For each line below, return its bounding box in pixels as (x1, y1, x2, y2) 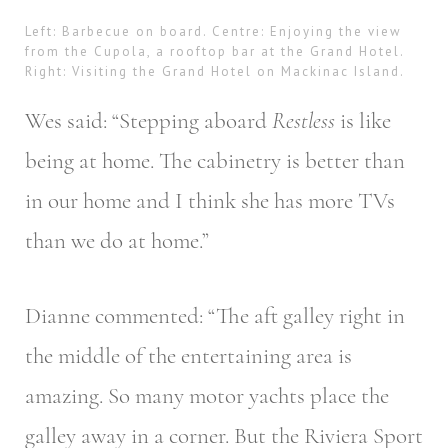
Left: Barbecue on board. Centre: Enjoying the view (25, 22, 402, 40)
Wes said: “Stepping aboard (25, 107, 272, 136)
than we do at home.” (25, 227, 209, 256)
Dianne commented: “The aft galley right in (25, 301, 405, 330)
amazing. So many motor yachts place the (25, 381, 389, 410)
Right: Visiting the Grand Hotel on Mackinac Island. (25, 62, 405, 80)
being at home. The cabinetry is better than (25, 147, 405, 176)
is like (335, 107, 391, 136)
